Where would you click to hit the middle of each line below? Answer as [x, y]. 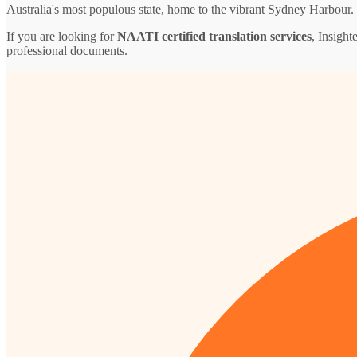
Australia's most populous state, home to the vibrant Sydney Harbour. [180, 9]
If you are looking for [62, 36]
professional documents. [67, 50]
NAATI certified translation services [214, 36]
